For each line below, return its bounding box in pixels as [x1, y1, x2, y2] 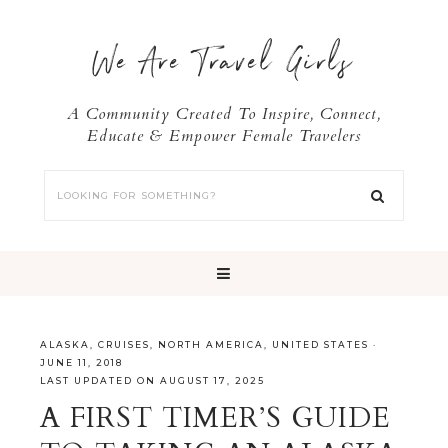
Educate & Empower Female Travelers [87, 125, 361, 147]
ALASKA [40, 339, 90, 350]
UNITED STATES [272, 339, 369, 350]
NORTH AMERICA [158, 339, 264, 350]
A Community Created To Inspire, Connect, [67, 103, 381, 125]
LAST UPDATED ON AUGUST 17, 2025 [40, 375, 265, 386]
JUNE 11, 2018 [40, 357, 123, 368]
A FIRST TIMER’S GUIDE [40, 399, 391, 437]
